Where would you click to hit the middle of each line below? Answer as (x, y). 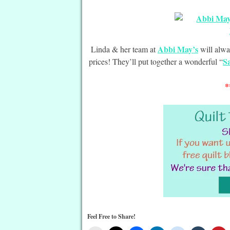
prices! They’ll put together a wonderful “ (156, 61)
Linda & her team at (124, 49)
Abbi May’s (178, 49)
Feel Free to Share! (112, 216)
